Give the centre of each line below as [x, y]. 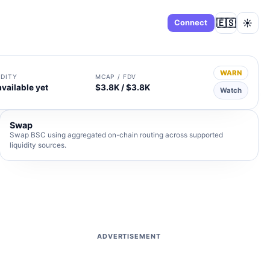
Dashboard [140, 23]
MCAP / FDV [116, 77]
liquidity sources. [38, 146]
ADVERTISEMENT [129, 237]
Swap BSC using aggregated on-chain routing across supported [116, 135]
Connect [191, 23]
